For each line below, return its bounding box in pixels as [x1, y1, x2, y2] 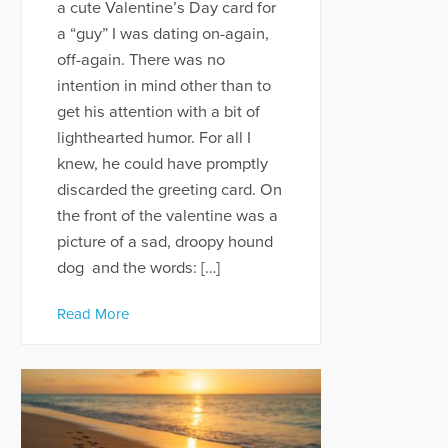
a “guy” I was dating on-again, [56, 24, 269, 45]
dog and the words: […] [56, 258, 220, 279]
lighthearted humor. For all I [56, 128, 251, 149]
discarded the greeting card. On [56, 180, 282, 201]
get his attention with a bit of [56, 102, 260, 123]
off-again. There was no [56, 50, 225, 71]
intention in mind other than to [56, 76, 271, 97]
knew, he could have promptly [56, 154, 268, 175]
